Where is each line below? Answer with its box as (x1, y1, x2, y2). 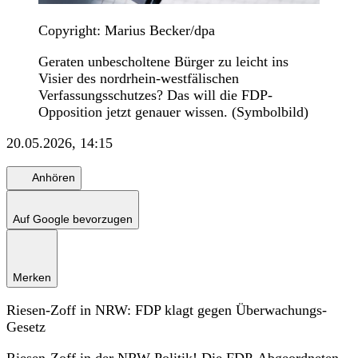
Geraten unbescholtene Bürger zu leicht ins (38, 53, 288, 70)
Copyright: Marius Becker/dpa (38, 22, 215, 38)
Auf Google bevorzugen (13, 212, 133, 225)
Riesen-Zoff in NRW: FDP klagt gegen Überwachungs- (6, 301, 327, 318)
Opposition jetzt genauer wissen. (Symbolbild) (38, 103, 308, 120)
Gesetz (6, 318, 46, 335)
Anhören (32, 171, 75, 185)
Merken (13, 270, 51, 284)
